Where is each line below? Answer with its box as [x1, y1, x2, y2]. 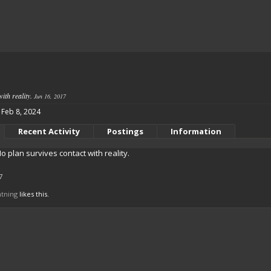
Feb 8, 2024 [1, 106, 41, 117]
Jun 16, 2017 [34, 92, 66, 100]
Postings [107, 126, 143, 137]
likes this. [18, 189, 49, 198]
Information [171, 126, 221, 137]
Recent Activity [18, 126, 80, 137]
